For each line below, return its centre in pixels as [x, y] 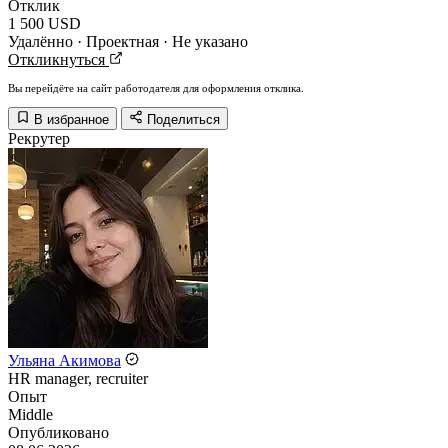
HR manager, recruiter [78, 378]
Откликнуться [58, 59]
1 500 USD [44, 23]
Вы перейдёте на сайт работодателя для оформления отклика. [156, 88]
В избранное [71, 119]
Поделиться [183, 119]
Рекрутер [39, 138]
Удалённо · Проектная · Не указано [128, 41]
